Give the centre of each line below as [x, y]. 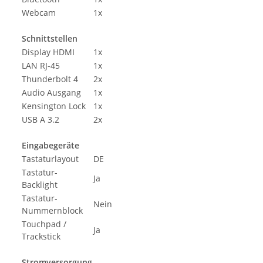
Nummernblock [52, 211]
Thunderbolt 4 [50, 79]
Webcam [39, 13]
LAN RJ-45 [41, 66]
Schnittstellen [50, 39]
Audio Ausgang [51, 93]
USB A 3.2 [41, 120]
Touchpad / [44, 224]
